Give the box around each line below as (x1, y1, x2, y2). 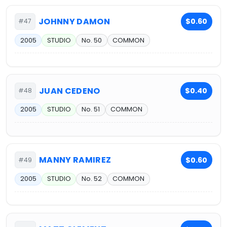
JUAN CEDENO (39, 85, 100, 97)
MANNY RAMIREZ (39, 154, 111, 166)
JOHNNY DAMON (39, 15, 110, 27)
